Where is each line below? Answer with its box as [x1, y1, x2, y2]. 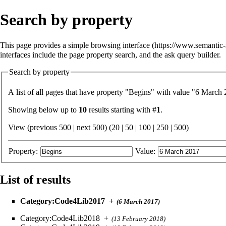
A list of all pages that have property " [8, 88, 129, 97]
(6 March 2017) [117, 198, 160, 206]
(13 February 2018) [111, 215, 165, 223]
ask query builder [164, 50, 219, 59]
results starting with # [87, 105, 156, 115]
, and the [135, 50, 164, 59]
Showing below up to [8, 105, 79, 115]
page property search [69, 50, 135, 59]
